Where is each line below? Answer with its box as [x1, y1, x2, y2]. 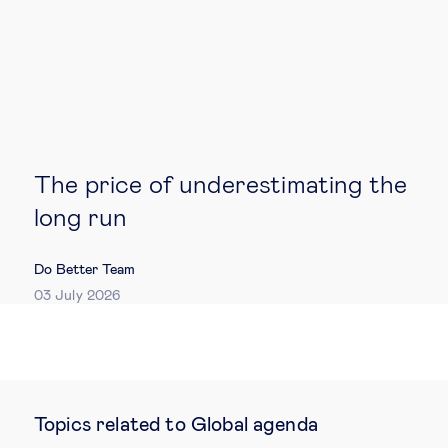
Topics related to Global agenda [34, 415, 318, 435]
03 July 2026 [34, 288, 121, 303]
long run [34, 205, 128, 231]
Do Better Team [34, 262, 136, 277]
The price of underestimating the [34, 172, 408, 198]
